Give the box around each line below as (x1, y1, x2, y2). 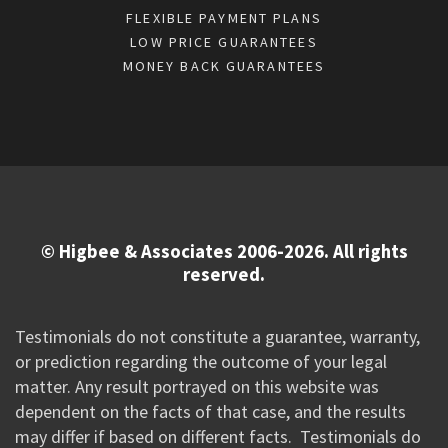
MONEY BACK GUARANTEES (122, 56, 326, 75)
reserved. (183, 263, 265, 287)
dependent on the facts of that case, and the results (14, 399, 406, 423)
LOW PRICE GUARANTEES (130, 32, 318, 51)
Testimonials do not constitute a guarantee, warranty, (14, 324, 420, 348)
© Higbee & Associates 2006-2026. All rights (40, 240, 408, 264)
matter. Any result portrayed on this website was (14, 374, 379, 398)
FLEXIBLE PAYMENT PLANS (126, 8, 322, 27)
